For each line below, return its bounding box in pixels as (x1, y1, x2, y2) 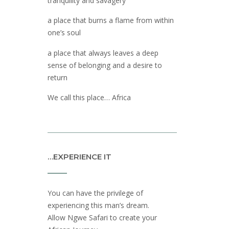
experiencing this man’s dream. (47, 200, 149, 210)
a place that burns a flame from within (47, 15, 174, 26)
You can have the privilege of (47, 188, 143, 198)
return (47, 72, 67, 82)
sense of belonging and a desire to (47, 60, 162, 70)
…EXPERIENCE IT (47, 151, 111, 162)
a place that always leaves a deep (47, 48, 158, 58)
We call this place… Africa (47, 93, 131, 103)
